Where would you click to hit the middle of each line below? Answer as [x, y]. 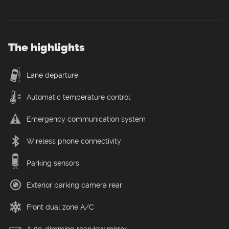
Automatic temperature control [78, 97]
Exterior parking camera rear [74, 185]
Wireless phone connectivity [74, 141]
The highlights [47, 47]
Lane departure [52, 75]
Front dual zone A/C [60, 207]
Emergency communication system [86, 119]
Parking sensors [53, 163]
